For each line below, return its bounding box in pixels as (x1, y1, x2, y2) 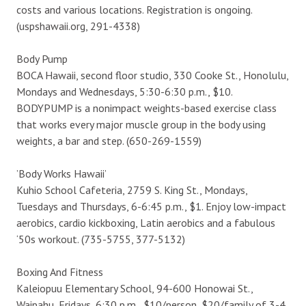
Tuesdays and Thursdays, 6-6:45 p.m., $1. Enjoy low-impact (16, 199, 286, 213)
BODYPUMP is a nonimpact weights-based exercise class (16, 100, 277, 115)
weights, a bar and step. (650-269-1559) (16, 133, 201, 148)
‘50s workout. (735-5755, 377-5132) (16, 232, 185, 246)
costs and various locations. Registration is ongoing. (16, 2, 252, 16)
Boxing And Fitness (16, 264, 103, 279)
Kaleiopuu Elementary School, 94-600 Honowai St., (16, 281, 253, 295)
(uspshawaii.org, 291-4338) (16, 18, 140, 33)
